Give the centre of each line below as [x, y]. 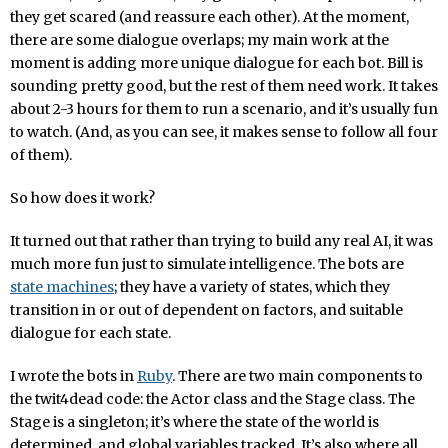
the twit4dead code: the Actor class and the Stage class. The [212, 398]
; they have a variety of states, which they [252, 286]
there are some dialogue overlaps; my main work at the [199, 39]
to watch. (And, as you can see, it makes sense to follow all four [224, 131]
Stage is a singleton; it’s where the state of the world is [194, 421]
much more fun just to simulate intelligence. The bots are [207, 263]
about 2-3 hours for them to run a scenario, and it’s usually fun [224, 108]
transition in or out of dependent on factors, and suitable [206, 309]
